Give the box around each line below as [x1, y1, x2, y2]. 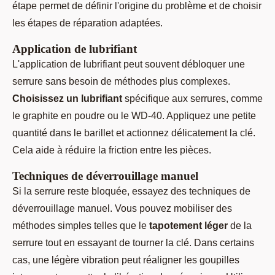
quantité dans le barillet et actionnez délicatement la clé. [12, 127, 255, 138]
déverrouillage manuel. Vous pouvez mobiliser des [12, 203, 232, 214]
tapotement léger [149, 220, 228, 231]
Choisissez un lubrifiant [12, 93, 122, 104]
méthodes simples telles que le [12, 220, 149, 231]
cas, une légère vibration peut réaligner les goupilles [12, 254, 239, 265]
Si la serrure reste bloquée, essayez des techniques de [12, 185, 250, 196]
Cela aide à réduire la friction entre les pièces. [12, 144, 211, 155]
